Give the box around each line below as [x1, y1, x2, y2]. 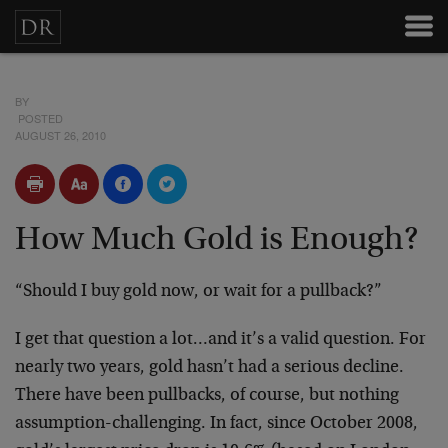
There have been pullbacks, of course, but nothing [15, 387, 399, 405]
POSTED [15, 110, 63, 126]
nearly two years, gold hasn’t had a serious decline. [15, 359, 404, 377]
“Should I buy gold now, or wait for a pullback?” [15, 283, 382, 301]
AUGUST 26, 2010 [15, 127, 106, 143]
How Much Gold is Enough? [15, 224, 418, 258]
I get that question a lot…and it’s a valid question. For [15, 331, 426, 349]
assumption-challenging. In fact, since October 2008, [15, 415, 418, 433]
